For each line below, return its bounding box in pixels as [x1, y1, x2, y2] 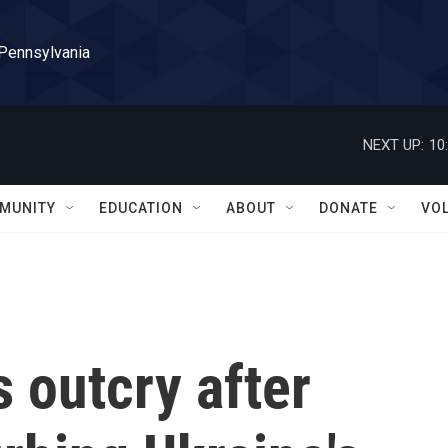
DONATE [319, 200, 378, 216]
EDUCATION [99, 200, 183, 216]
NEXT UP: [363, 135, 424, 154]
